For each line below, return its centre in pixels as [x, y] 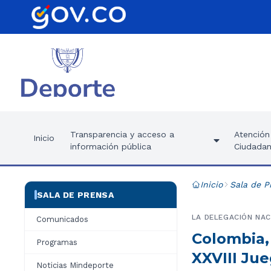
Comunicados [62, 219]
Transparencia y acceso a [122, 134]
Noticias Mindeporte [75, 265]
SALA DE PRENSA [75, 195]
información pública [111, 146]
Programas [57, 242]
